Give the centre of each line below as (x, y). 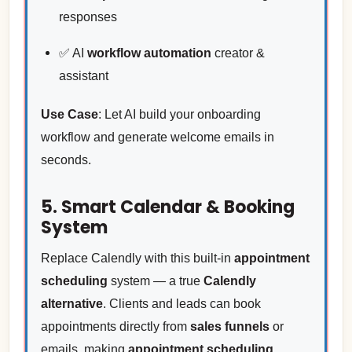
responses (88, 16)
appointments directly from (115, 327)
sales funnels (229, 327)
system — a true (155, 281)
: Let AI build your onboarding (179, 115)
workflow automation (149, 53)
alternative (71, 304)
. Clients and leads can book (181, 304)
